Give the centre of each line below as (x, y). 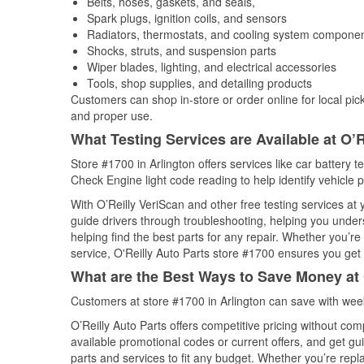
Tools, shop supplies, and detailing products (199, 83)
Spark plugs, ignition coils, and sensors (187, 18)
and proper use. (112, 115)
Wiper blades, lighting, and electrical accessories (212, 67)
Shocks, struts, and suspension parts (182, 50)
